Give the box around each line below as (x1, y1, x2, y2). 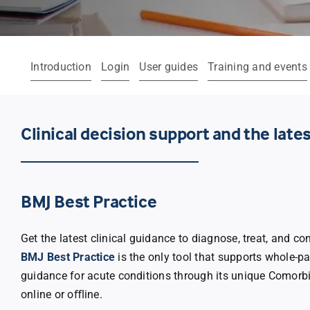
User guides (139, 60, 199, 74)
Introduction (30, 60, 91, 74)
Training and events (208, 60, 307, 74)
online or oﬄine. (20, 288, 102, 302)
